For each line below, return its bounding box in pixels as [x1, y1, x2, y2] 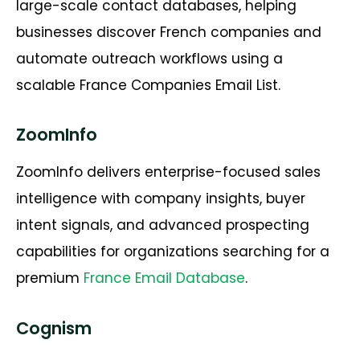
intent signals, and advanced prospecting [16, 215, 309, 235]
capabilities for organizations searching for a [16, 242, 329, 262]
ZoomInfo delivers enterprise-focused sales [16, 162, 321, 182]
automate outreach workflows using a [16, 48, 283, 68]
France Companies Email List [80, 75, 278, 95]
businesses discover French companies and [16, 22, 321, 42]
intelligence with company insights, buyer [16, 189, 305, 209]
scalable [16, 75, 80, 95]
